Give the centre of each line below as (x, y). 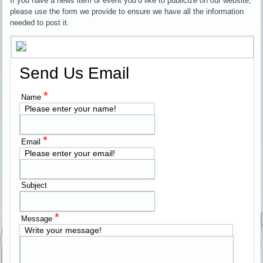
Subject (34, 186)
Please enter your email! (70, 154)
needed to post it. (40, 23)
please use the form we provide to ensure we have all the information (127, 12)
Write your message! (63, 230)
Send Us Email (75, 73)
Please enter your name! (71, 109)
